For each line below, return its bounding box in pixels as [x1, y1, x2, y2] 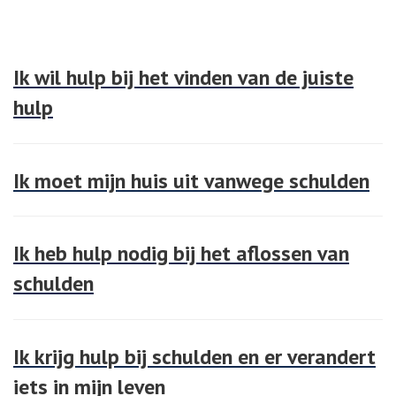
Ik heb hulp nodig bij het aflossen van [13, 240, 349, 268]
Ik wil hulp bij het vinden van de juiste [13, 64, 354, 92]
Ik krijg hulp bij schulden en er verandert [13, 342, 376, 370]
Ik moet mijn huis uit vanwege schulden [13, 166, 369, 194]
